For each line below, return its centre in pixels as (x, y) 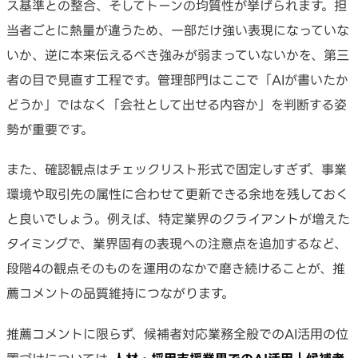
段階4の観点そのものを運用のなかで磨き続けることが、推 (176, 269)
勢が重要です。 (50, 130)
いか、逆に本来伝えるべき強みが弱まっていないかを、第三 (178, 56)
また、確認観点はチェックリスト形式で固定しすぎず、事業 (177, 170)
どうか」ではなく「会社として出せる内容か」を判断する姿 (177, 105)
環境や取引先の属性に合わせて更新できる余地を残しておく (177, 195)
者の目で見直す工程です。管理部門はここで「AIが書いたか (177, 80)
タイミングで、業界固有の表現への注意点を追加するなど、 (177, 244)
